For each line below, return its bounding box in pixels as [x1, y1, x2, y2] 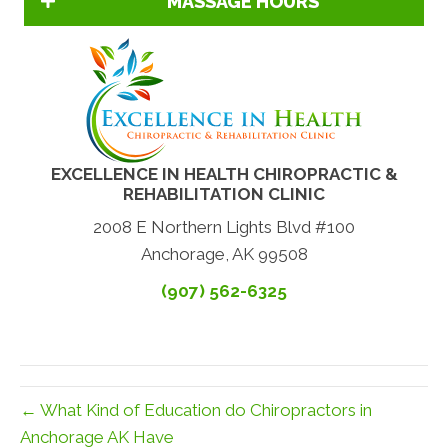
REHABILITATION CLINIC [123, 184, 325, 205]
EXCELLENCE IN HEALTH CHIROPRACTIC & [50, 164, 398, 185]
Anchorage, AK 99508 [140, 244, 308, 265]
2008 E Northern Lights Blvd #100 [93, 217, 355, 238]
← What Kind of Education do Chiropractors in [20, 400, 372, 421]
